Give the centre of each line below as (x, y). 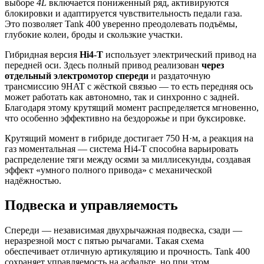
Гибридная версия (42, 54)
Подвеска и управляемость (91, 205)
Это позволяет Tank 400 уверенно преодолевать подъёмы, (121, 24)
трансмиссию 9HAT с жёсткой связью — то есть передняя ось (129, 86)
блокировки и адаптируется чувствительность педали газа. (123, 13)
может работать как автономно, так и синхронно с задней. (122, 97)
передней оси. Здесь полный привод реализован (103, 65)
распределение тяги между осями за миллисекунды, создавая (128, 159)
